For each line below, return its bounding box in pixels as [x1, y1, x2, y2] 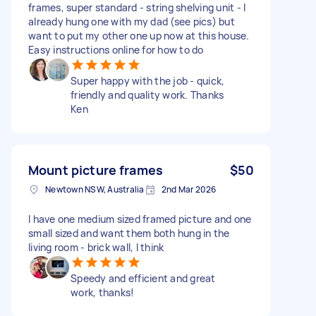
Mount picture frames [28, 161, 163, 178]
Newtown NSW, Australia [45, 183, 145, 195]
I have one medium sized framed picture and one [28, 212, 252, 226]
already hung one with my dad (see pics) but [28, 14, 235, 28]
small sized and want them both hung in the [28, 226, 230, 240]
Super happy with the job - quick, [71, 73, 225, 87]
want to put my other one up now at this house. [28, 28, 250, 42]
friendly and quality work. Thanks [71, 87, 224, 102]
